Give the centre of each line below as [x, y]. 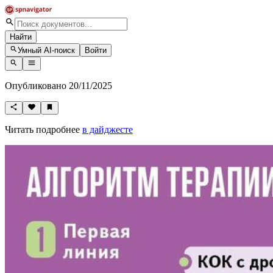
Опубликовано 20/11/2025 [58, 85]
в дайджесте [108, 129]
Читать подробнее [44, 129]
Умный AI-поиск [47, 51]
